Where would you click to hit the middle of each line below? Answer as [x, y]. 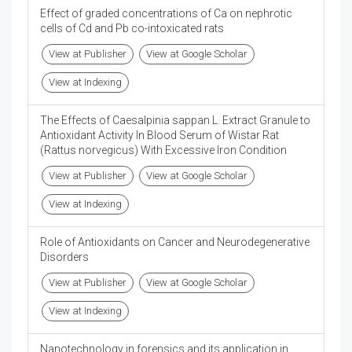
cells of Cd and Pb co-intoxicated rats [132, 29]
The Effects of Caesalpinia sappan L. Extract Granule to [175, 121]
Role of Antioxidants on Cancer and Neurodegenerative [175, 242]
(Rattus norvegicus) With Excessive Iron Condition [163, 150]
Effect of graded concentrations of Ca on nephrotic [166, 14]
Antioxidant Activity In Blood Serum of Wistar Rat [159, 136]
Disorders [64, 257]
